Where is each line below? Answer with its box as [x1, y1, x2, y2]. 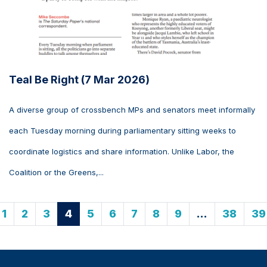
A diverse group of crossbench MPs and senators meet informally [9, 105, 255, 115]
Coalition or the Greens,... [9, 167, 104, 178]
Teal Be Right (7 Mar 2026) [9, 73, 150, 86]
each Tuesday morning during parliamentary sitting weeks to [9, 126, 236, 136]
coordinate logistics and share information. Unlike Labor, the [9, 147, 234, 157]
